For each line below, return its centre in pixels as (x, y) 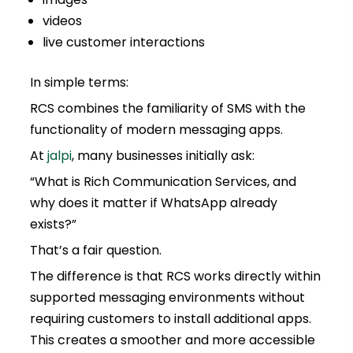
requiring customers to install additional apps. (170, 319)
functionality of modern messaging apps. (156, 130)
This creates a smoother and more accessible (172, 340)
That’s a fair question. (95, 251)
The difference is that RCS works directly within (175, 277)
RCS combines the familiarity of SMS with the (167, 109)
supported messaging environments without (167, 298)
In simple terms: (79, 83)
